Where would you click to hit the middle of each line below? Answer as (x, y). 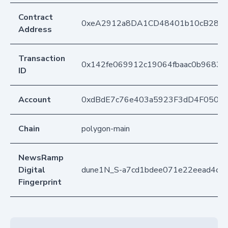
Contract (36, 18)
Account (35, 100)
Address (35, 30)
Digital (32, 170)
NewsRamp (41, 158)
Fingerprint (40, 182)
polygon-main (106, 129)
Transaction (42, 59)
